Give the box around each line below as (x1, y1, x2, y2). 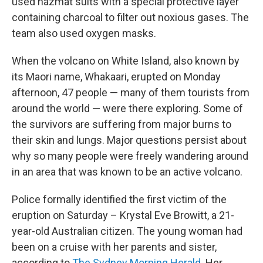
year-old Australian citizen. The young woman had (12, 225, 242, 237)
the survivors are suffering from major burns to (12, 118, 231, 130)
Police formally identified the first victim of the (12, 193, 227, 205)
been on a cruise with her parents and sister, (12, 241, 217, 253)
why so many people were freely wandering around (12, 150, 248, 162)
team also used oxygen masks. (12, 27, 156, 39)
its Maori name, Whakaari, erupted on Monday (12, 70, 221, 83)
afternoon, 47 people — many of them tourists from (12, 86, 249, 99)
